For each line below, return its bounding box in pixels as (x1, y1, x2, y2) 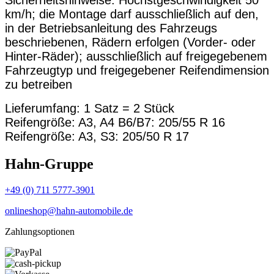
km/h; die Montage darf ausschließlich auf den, (5, 7, 259, 21)
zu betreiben (5, 78, 76, 92)
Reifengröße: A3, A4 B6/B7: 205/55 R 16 (5, 116, 225, 130)
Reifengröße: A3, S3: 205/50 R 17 (5, 130, 193, 144)
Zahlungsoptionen (5, 226, 75, 237)
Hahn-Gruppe (5, 156, 94, 172)
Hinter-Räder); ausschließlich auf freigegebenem (5, 50, 267, 64)
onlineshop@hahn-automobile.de (5, 206, 133, 217)
